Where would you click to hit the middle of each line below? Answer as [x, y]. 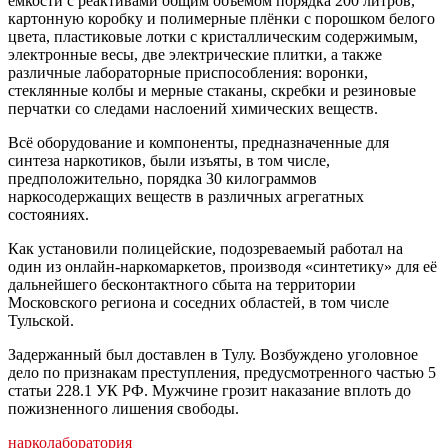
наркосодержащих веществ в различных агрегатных [186, 196]
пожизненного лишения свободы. [123, 408]
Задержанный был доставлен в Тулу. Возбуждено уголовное [213, 354]
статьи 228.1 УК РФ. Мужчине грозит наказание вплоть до [209, 390]
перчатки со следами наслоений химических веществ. [193, 108]
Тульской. [41, 320]
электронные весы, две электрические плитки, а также [195, 54]
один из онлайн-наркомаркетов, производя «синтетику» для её [222, 266]
